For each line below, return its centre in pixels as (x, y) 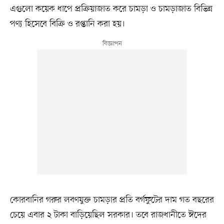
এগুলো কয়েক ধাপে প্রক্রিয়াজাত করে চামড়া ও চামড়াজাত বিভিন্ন (111, 9)
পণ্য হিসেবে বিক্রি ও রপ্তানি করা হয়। (67, 24)
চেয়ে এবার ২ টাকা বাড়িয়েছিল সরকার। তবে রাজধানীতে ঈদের (108, 215)
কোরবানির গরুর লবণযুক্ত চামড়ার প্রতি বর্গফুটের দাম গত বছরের (112, 200)
